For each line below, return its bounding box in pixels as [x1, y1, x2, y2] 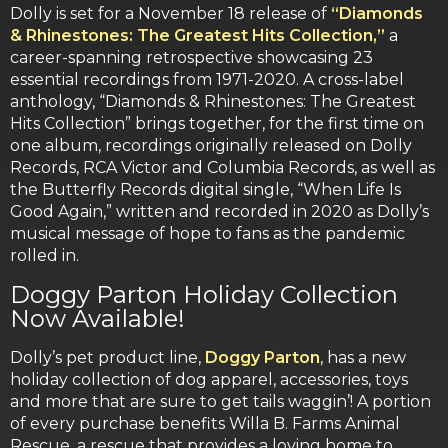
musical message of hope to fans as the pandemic [10, 224, 405, 244]
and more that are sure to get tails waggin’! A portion [10, 392, 431, 412]
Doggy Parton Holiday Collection [10, 280, 398, 310]
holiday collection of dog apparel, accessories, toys [10, 370, 408, 390]
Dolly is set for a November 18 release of [10, 4, 331, 24]
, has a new [320, 348, 406, 368]
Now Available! [10, 304, 185, 334]
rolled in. [10, 246, 79, 266]
